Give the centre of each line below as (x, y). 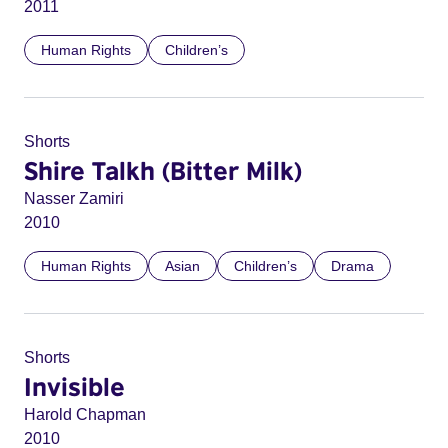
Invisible (74, 386)
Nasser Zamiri (74, 198)
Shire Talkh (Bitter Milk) (163, 170)
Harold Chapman (85, 414)
